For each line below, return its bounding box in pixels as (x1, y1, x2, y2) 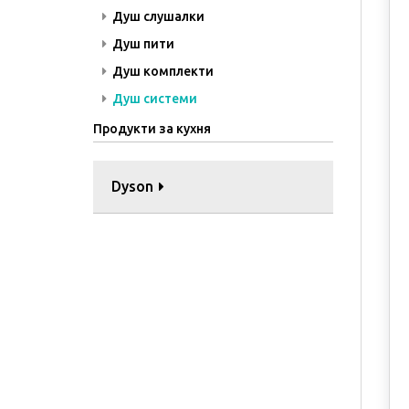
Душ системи (110, 91, 197, 106)
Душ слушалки (110, 9, 204, 24)
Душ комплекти (110, 64, 214, 79)
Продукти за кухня (93, 121, 211, 136)
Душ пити (110, 37, 174, 51)
